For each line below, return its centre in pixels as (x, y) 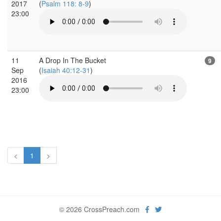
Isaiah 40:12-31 (66, 70)
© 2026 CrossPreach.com (102, 209)
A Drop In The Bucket (73, 60)
